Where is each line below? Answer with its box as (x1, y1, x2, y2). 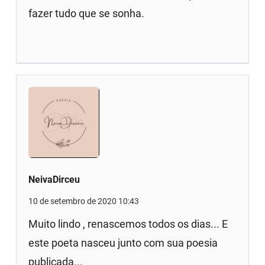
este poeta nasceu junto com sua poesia (28, 236, 218, 249)
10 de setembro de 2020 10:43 (28, 196, 140, 206)
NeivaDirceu (28, 173, 80, 185)
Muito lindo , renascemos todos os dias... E (28, 217, 228, 230)
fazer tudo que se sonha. (28, 7, 145, 20)
